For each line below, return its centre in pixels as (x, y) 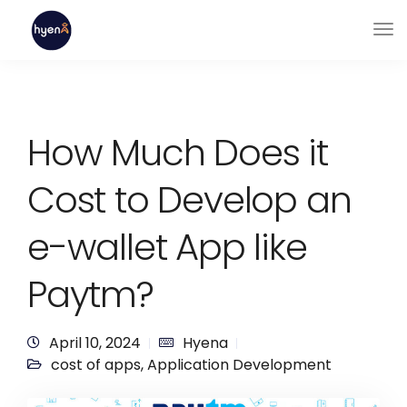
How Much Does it (178, 153)
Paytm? (90, 294)
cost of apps (96, 365)
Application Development (239, 365)
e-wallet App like (167, 247)
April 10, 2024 (95, 343)
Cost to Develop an (189, 200)
